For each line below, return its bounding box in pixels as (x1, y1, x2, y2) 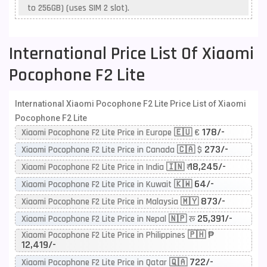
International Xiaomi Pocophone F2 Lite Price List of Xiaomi (15, 99, 246, 108)
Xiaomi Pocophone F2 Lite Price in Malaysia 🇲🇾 (21, 196, 201, 207)
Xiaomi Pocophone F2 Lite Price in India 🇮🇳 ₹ (21, 162, 189, 173)
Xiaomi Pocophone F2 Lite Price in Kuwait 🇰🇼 (21, 179, 194, 190)
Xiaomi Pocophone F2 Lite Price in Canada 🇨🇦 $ (21, 144, 204, 156)
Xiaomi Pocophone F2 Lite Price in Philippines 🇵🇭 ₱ (21, 229, 214, 241)
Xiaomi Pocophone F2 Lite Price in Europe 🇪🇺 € (21, 127, 202, 138)
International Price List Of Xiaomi (9, 42, 254, 65)
